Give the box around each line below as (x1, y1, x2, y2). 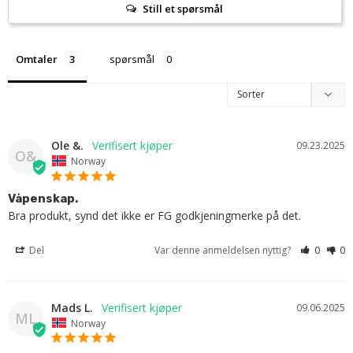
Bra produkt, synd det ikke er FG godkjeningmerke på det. (8, 207, 301, 223)
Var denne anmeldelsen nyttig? (154, 243, 294, 257)
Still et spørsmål (143, 2, 224, 17)
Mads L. (51, 299, 93, 315)
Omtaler (16, 52, 58, 67)
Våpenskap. (8, 191, 78, 206)
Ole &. (51, 138, 84, 154)
